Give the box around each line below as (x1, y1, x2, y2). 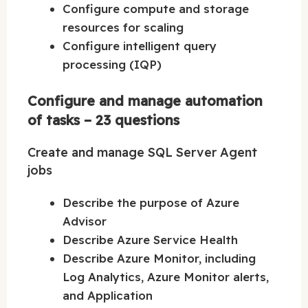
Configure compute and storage (63, 1, 249, 16)
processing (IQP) (63, 57, 162, 72)
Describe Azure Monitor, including (63, 250, 256, 265)
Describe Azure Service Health (63, 232, 238, 247)
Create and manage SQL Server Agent (27, 144, 257, 160)
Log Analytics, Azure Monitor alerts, (63, 269, 269, 284)
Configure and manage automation (27, 91, 263, 109)
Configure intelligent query (63, 38, 217, 54)
